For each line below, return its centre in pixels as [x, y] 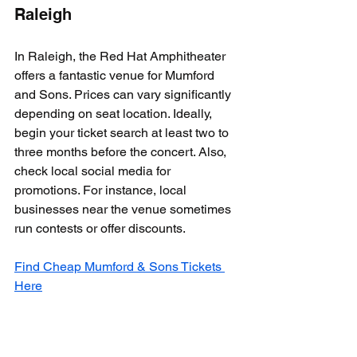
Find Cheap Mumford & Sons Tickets [120, 267]
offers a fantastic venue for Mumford [116, 75]
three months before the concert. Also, [122, 152]
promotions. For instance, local [102, 190]
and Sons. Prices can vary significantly [124, 94]
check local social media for [94, 171]
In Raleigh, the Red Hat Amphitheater [122, 56]
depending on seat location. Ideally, [115, 114]
